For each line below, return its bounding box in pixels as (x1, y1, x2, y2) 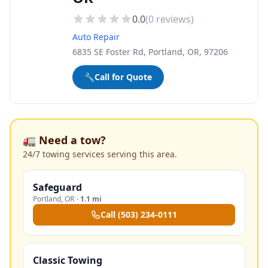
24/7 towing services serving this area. (23, 148, 177, 160)
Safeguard (33, 181, 82, 194)
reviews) (154, 13, 194, 26)
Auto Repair (72, 31, 120, 42)
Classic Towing (33, 254, 102, 267)
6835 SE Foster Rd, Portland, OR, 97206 (72, 46, 228, 57)
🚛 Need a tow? (23, 133, 106, 147)
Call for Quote (95, 71, 152, 83)
